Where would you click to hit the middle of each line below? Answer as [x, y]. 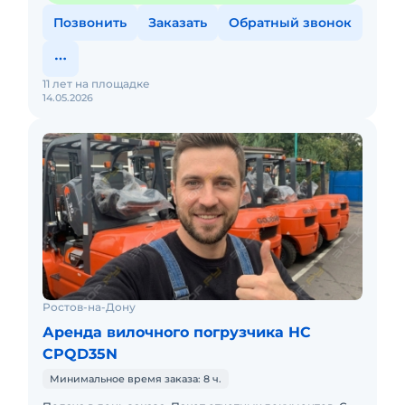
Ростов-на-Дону [89, 307]
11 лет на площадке [96, 84]
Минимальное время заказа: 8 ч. [136, 379]
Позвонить [90, 23]
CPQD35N [80, 354]
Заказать [178, 23]
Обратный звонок [290, 23]
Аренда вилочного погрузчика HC [177, 332]
